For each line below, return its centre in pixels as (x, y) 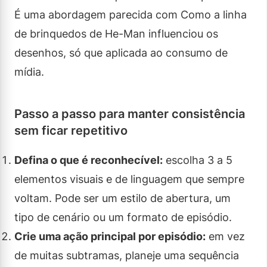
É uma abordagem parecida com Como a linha (131, 14)
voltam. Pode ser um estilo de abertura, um (122, 198)
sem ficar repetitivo (71, 130)
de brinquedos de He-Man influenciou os (116, 33)
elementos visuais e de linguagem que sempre (129, 179)
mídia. (29, 72)
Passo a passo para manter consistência (130, 114)
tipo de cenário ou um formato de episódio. (123, 217)
